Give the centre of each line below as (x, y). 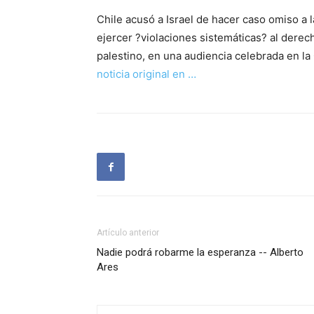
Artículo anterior (128, 233)
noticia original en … (146, 74)
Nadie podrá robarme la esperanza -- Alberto (200, 252)
